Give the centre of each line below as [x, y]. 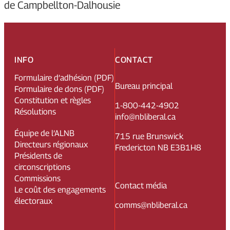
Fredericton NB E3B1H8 [158, 147]
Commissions [37, 178]
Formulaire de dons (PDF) [59, 89]
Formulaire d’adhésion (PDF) [64, 78]
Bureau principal [144, 86]
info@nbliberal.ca [145, 117]
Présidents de [38, 156]
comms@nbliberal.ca [151, 205]
